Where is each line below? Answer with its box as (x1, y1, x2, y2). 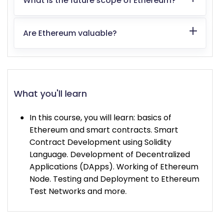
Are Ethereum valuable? (23, 27, 117, 39)
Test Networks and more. (29, 185, 127, 197)
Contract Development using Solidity (29, 136, 171, 148)
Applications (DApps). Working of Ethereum (29, 161, 198, 172)
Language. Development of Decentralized (29, 148, 190, 160)
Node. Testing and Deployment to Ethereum (29, 173, 199, 185)
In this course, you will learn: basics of (29, 111, 171, 123)
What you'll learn (14, 87, 87, 100)
